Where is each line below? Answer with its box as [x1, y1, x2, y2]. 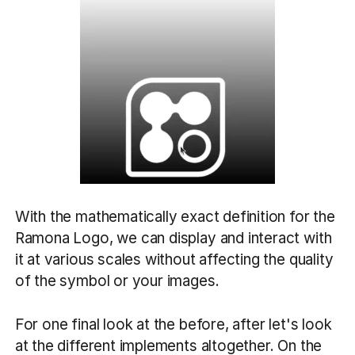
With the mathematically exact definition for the [14, 207, 335, 226]
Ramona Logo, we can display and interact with [14, 228, 332, 247]
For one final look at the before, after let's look [14, 315, 332, 334]
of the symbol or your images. [14, 271, 223, 290]
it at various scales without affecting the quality [14, 250, 334, 269]
